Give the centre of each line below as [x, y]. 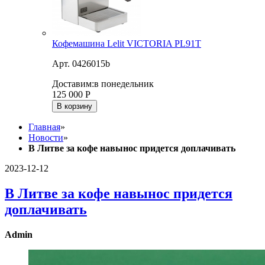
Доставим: [73, 84]
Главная [44, 127]
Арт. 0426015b [81, 64]
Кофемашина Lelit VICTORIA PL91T [127, 44]
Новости [46, 138]
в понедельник [124, 84]
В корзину [75, 106]
